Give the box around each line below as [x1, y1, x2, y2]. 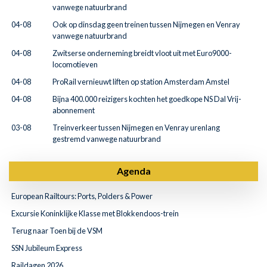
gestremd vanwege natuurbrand [52, 134, 161, 144]
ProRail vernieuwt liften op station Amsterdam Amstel [52, 77, 229, 86]
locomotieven [52, 60, 98, 69]
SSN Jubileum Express [11, 243, 82, 253]
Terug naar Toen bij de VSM [11, 226, 103, 235]
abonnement [52, 105, 95, 115]
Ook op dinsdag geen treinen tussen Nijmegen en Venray [52, 20, 240, 29]
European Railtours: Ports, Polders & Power [11, 191, 153, 201]
